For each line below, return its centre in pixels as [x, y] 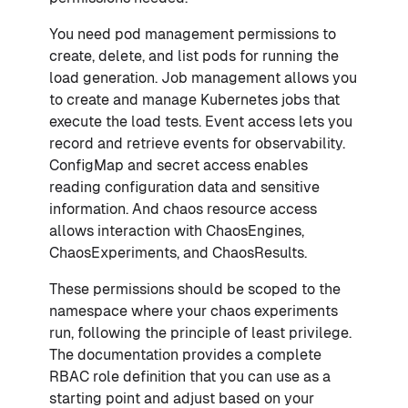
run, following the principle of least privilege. [200, 332]
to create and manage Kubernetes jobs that [194, 99]
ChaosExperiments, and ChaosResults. [178, 252]
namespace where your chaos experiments [194, 311]
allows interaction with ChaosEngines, [177, 230]
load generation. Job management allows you [203, 77]
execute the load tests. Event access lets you [201, 121]
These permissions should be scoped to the [195, 289]
